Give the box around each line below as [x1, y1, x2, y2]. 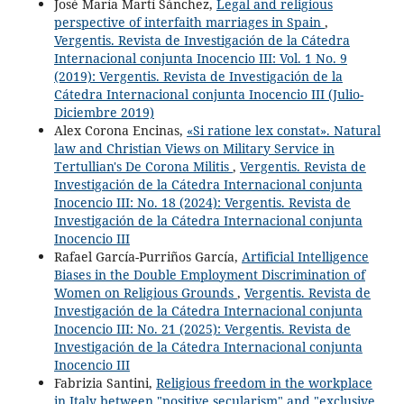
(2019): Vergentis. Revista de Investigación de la [53, 67, 343, 85]
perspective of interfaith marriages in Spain [53, 13, 325, 31]
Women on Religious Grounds [53, 283, 237, 301]
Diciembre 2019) [53, 103, 154, 121]
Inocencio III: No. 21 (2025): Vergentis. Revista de [53, 319, 351, 337]
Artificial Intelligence [241, 247, 369, 265]
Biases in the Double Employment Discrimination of [53, 265, 365, 283]
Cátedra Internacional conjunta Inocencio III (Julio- [53, 85, 363, 103]
